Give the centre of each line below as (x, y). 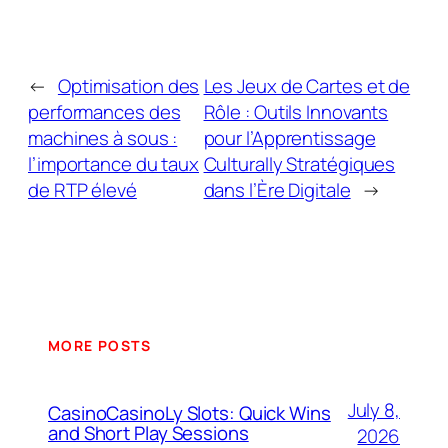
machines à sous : (103, 137)
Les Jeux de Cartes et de (307, 85)
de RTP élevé (82, 189)
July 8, (373, 410)
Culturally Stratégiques (299, 163)
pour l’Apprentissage (289, 137)
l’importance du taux (113, 163)
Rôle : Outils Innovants (296, 111)
